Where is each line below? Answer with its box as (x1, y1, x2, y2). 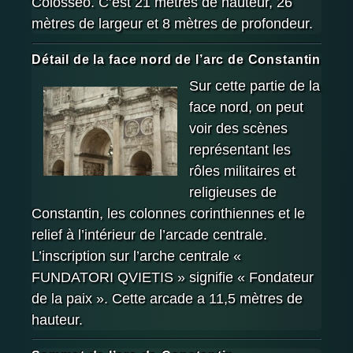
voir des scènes (189, 120, 288, 136)
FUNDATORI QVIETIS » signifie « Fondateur (32, 269, 314, 285)
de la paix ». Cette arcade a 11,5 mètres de (32, 290, 303, 307)
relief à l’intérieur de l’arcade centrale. (32, 226, 267, 243)
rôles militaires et (189, 162, 295, 179)
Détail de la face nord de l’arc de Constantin (32, 53, 321, 67)
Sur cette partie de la (189, 77, 320, 94)
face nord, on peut (189, 98, 303, 115)
